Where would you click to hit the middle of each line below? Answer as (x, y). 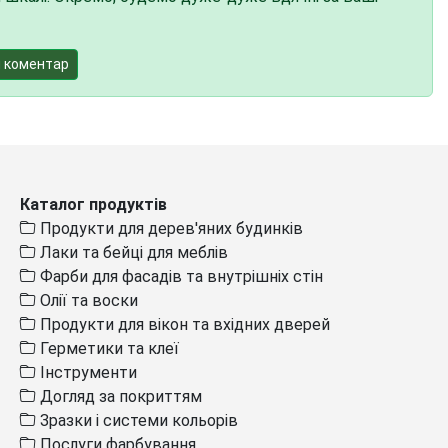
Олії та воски (87, 300)
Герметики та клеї (107, 348)
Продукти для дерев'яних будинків (169, 228)
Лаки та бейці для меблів (132, 252)
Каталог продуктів (93, 204)
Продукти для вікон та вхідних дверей (183, 324)
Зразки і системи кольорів (137, 420)
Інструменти (86, 372)
